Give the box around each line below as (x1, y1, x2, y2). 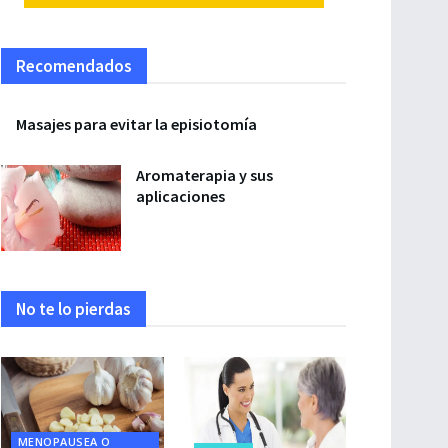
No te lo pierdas (16, 297, 131, 320)
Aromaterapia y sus (136, 165, 273, 185)
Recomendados (16, 55, 132, 77)
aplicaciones (136, 186, 225, 206)
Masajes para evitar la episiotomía (16, 114, 257, 134)
